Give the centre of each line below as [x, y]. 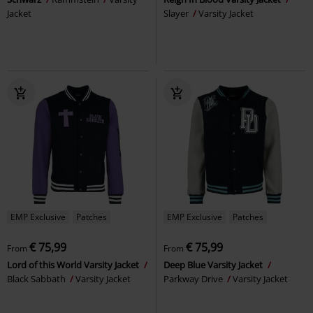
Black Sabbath [37, 278]
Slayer [177, 13]
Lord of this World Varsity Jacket [74, 264]
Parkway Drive [194, 278]
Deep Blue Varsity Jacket [214, 264]
